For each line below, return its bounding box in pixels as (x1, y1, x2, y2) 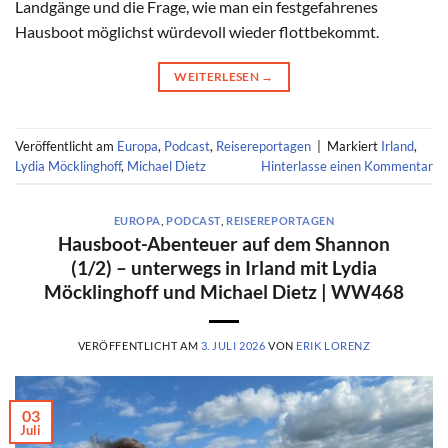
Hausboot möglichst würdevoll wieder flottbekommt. (15, 22, 379, 42)
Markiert (327, 137, 381, 154)
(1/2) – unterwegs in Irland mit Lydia (71, 255, 377, 279)
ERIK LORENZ (296, 338, 371, 352)
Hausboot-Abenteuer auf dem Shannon (58, 231, 390, 255)
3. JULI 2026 (200, 338, 266, 352)
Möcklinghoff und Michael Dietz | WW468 (44, 279, 404, 303)
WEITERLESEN (174, 69, 262, 85)
